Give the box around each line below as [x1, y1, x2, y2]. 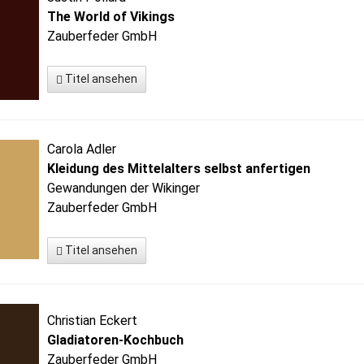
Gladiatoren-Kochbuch [47, 332, 184, 348]
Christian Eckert [47, 313, 138, 328]
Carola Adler [47, 141, 117, 157]
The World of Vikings [47, 9, 175, 24]
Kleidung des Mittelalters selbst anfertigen [47, 161, 311, 176]
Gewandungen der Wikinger [47, 180, 201, 196]
